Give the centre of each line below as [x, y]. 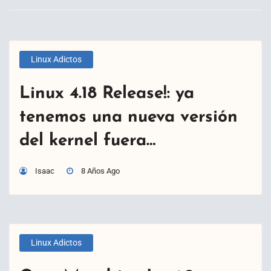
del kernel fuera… [87, 141]
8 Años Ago [100, 171]
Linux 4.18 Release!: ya [107, 93]
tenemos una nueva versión [129, 117]
